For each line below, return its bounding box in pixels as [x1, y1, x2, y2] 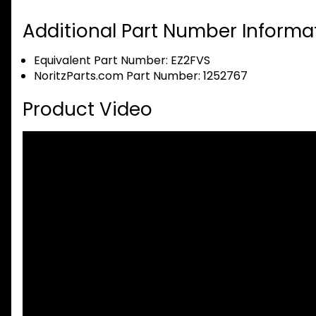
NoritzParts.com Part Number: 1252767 [34, 68, 248, 85]
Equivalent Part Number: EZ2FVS [34, 52, 210, 69]
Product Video [23, 97, 152, 123]
